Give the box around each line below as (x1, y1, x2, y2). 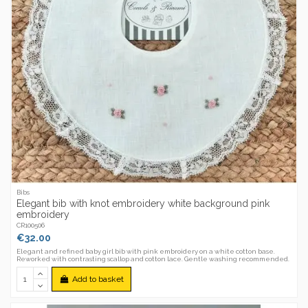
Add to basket (71, 274, 124, 284)
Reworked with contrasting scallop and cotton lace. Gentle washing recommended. (16, 254, 290, 263)
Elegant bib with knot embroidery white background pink (16, 197, 270, 209)
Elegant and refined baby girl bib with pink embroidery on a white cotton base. (16, 247, 276, 255)
